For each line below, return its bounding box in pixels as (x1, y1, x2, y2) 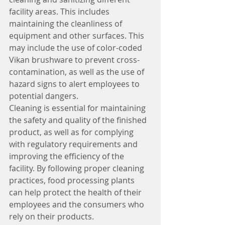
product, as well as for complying (9, 126, 136, 138)
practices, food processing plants (9, 174, 137, 186)
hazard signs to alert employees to (9, 78, 142, 89)
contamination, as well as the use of (9, 66, 146, 77)
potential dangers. (9, 90, 78, 101)
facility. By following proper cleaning (9, 162, 146, 174)
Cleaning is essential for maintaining (9, 102, 148, 114)
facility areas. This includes (9, 6, 111, 17)
